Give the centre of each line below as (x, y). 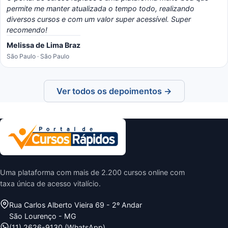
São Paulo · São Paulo (38, 56)
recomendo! (27, 30)
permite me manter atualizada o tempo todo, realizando (101, 8)
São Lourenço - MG (42, 216)
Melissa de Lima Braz (44, 45)
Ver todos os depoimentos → (114, 91)
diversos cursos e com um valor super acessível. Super (99, 19)
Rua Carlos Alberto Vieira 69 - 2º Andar (75, 205)
